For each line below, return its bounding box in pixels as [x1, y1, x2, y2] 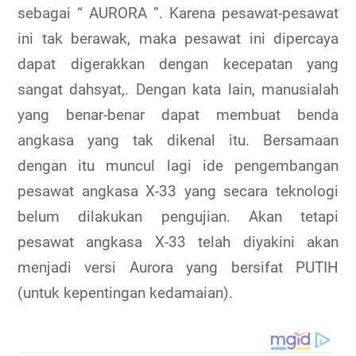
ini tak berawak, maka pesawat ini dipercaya [17, 29, 339, 48]
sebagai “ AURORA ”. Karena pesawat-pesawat [17, 4, 339, 23]
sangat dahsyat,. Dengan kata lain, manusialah [17, 80, 339, 99]
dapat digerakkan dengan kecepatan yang [17, 55, 339, 74]
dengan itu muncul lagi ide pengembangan [17, 157, 339, 176]
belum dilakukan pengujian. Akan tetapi [17, 207, 339, 226]
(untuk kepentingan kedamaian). [17, 284, 233, 303]
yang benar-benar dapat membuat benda [17, 106, 339, 125]
